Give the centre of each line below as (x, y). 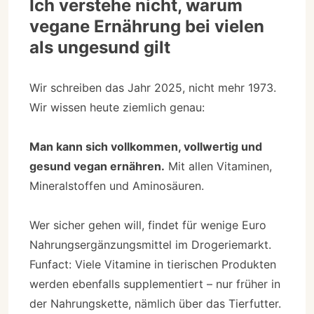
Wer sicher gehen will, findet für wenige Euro (148, 225)
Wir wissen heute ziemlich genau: (117, 107)
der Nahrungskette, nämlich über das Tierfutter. (155, 303)
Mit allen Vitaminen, (218, 166)
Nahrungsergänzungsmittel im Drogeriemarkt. (150, 244)
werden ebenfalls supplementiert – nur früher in (155, 284)
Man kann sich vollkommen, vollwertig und (146, 146)
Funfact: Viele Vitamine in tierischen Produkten (153, 264)
